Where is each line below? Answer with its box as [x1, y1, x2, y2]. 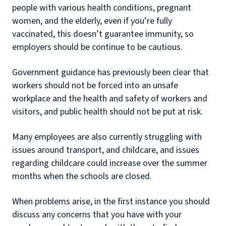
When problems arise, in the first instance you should [12, 195, 210, 208]
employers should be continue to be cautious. [12, 41, 183, 53]
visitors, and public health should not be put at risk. [12, 105, 203, 118]
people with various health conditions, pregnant [12, 2, 191, 14]
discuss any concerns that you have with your [12, 208, 182, 221]
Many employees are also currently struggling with [12, 131, 202, 143]
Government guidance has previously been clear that [12, 66, 209, 79]
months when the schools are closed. [12, 170, 152, 183]
